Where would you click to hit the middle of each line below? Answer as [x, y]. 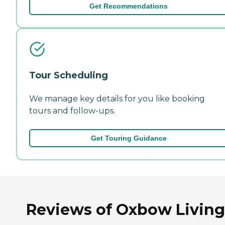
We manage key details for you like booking [117, 98]
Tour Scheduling [69, 75]
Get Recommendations [129, 6]
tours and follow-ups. [72, 110]
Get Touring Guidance [129, 138]
